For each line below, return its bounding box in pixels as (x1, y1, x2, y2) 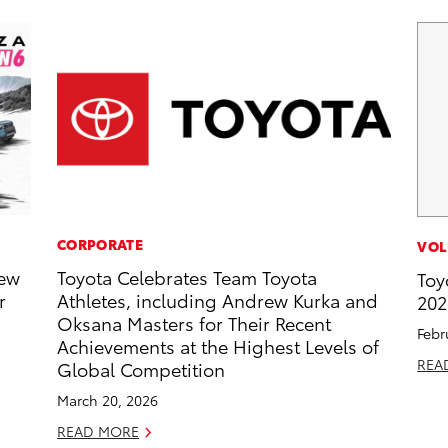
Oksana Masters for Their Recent (57, 310, 332, 336)
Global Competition (57, 356, 226, 382)
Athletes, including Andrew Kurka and (57, 287, 379, 313)
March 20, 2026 (57, 390, 159, 411)
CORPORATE (57, 234, 143, 255)
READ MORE (57, 421, 140, 442)
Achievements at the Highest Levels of (57, 333, 380, 359)
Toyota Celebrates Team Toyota (57, 264, 318, 290)
